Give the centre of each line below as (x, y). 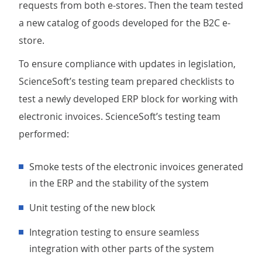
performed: (44, 134)
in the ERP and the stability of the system (119, 183)
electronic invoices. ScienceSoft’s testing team (120, 116)
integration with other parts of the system (122, 249)
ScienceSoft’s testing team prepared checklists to (127, 81)
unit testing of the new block (96, 208)
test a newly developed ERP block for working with (128, 99)
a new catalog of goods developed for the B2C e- (125, 23)
